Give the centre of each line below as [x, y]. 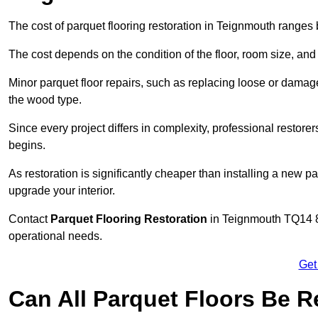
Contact [29, 219]
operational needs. [55, 236]
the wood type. [45, 100]
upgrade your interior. [62, 191]
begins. [27, 146]
